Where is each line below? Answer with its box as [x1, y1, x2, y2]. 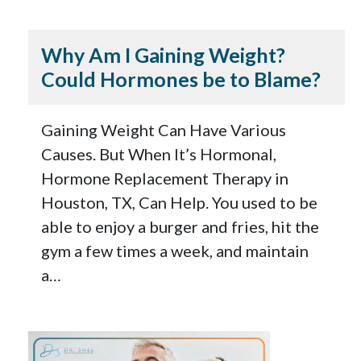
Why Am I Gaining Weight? [41, 43, 286, 68]
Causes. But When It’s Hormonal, [41, 144, 277, 164]
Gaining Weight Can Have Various [41, 120, 287, 140]
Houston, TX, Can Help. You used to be [41, 193, 318, 213]
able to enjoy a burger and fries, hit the [41, 217, 320, 237]
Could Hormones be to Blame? [41, 67, 322, 92]
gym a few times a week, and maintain [41, 241, 309, 261]
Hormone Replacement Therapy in [41, 168, 289, 189]
